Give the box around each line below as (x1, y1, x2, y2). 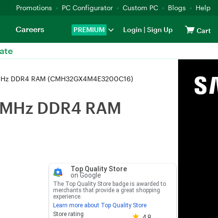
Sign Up (145, 25, 173, 34)
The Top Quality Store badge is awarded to (53, 181, 166, 187)
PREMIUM (73, 25, 105, 34)
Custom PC (123, 3, 158, 12)
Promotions (16, 3, 52, 12)
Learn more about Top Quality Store (53, 202, 146, 209)
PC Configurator (62, 3, 113, 12)
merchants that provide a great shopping (53, 187, 160, 194)
